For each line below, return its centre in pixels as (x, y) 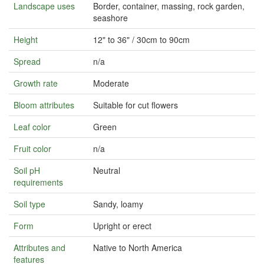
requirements (38, 182)
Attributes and (39, 247)
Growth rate (36, 83)
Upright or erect (122, 226)
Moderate (111, 83)
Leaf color (32, 127)
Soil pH (27, 170)
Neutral (107, 170)
